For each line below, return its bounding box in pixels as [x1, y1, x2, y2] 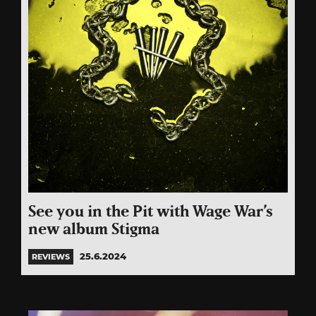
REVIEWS [32, 252, 70, 262]
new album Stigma [28, 222, 159, 238]
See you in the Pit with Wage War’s [28, 205, 273, 220]
